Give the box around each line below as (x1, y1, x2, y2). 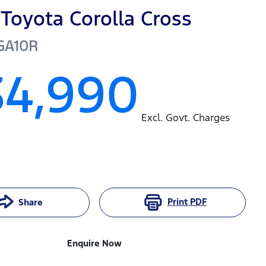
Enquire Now (67, 237, 122, 249)
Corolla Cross (69, 5, 192, 31)
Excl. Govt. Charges (141, 110, 230, 124)
